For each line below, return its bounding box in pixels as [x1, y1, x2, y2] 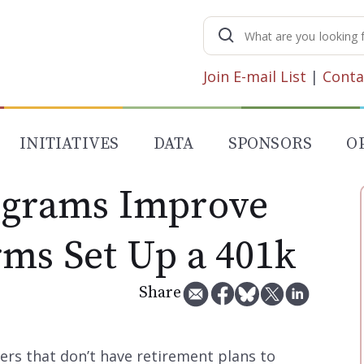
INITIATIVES [19, 134, 119, 154]
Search [236, 19, 283, 38]
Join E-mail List [203, 66, 306, 86]
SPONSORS [227, 134, 313, 154]
